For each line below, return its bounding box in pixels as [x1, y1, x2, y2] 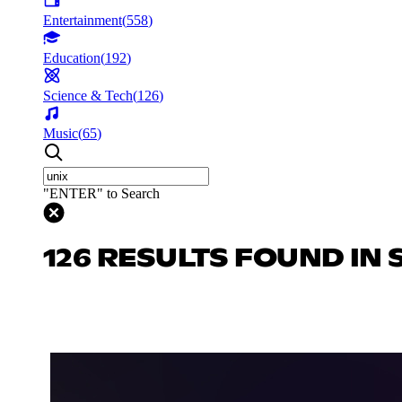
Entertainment [43, 12, 122, 28]
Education [43, 49, 100, 66]
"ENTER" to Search [43, 185, 160, 201]
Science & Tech [43, 87, 133, 103]
